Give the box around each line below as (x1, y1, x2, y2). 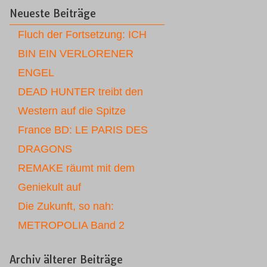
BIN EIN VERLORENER (18, 48, 133, 60)
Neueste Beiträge (10, 7, 96, 20)
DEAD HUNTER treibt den (18, 86, 143, 98)
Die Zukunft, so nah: (18, 200, 114, 212)
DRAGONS (18, 143, 72, 155)
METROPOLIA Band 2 (18, 219, 125, 231)
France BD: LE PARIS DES (18, 124, 148, 136)
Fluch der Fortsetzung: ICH (18, 29, 147, 41)
